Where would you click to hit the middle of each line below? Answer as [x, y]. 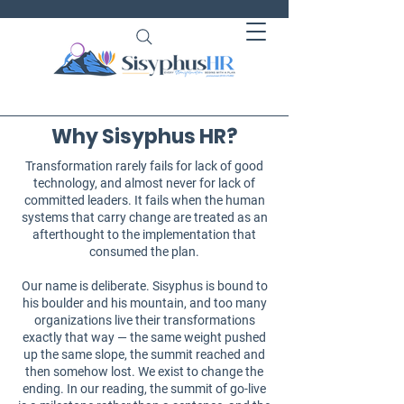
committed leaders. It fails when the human [144, 200]
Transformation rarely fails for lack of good [144, 166]
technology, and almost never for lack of [144, 183]
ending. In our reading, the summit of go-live [144, 389]
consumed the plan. [144, 252]
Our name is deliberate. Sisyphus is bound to [144, 286]
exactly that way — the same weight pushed [144, 337]
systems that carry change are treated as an [144, 217]
